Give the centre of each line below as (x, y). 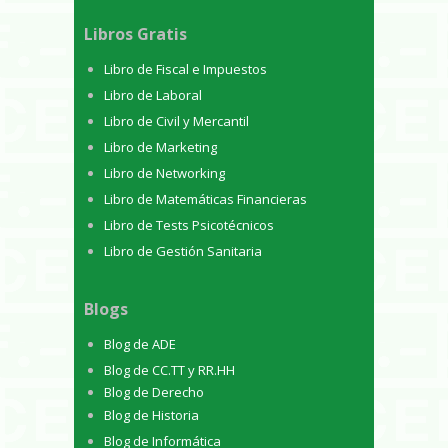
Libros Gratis (135, 33)
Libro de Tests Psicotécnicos (189, 224)
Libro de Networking (164, 172)
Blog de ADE (140, 344)
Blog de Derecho (154, 392)
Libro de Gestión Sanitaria (183, 250)
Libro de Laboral (153, 94)
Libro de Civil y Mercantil (176, 120)
